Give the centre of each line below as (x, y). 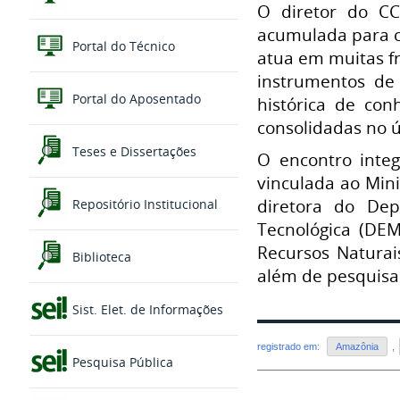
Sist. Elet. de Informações (146, 310)
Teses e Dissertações (132, 152)
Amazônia (357, 347)
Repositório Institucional (143, 204)
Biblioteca (100, 257)
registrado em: (290, 347)
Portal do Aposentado (134, 99)
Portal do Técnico (121, 46)
